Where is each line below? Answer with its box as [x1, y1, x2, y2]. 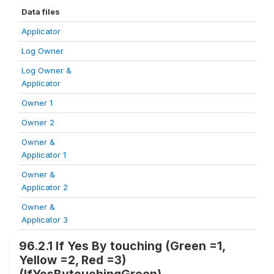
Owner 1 [21, 98, 53, 108]
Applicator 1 [21, 150, 66, 160]
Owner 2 [21, 117, 54, 127]
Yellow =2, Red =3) [19, 253, 126, 267]
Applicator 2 [21, 182, 68, 192]
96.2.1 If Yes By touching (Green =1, [19, 239, 225, 253]
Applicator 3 [21, 215, 68, 224]
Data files [21, 7, 60, 17]
